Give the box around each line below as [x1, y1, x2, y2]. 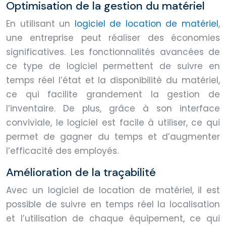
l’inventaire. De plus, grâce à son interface [6, 102, 220, 115]
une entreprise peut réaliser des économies [6, 31, 220, 44]
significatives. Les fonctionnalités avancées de [6, 45, 220, 58]
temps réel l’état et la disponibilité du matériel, [6, 74, 220, 86]
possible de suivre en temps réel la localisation [6, 198, 220, 210]
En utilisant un [6, 17, 75, 30]
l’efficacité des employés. [6, 144, 119, 157]
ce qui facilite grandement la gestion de [6, 88, 220, 100]
